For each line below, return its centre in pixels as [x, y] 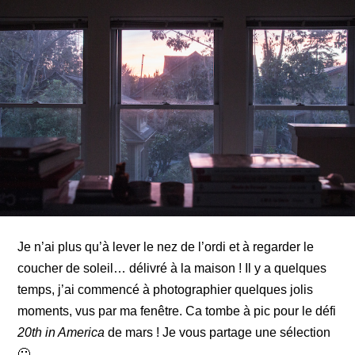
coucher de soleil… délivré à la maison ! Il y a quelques [172, 268]
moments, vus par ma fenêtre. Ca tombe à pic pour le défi [177, 311]
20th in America [61, 332]
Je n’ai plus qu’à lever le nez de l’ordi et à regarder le [166, 246]
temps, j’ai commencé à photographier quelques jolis [166, 289]
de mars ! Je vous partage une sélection [218, 332]
